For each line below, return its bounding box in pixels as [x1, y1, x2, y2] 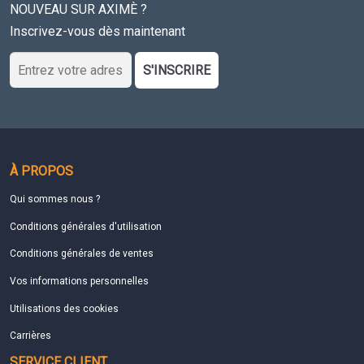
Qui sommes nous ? [10, 193, 100, 206]
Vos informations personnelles [10, 275, 149, 287]
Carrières [10, 330, 51, 342]
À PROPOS [10, 163, 73, 180]
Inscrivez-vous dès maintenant [10, 23, 185, 39]
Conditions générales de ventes [10, 248, 154, 260]
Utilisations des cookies [10, 302, 119, 314]
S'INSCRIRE [143, 62, 210, 78]
